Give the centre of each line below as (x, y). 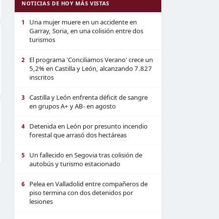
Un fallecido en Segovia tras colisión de (86, 155)
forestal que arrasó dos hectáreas (78, 135)
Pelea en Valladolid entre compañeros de (88, 184)
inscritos (42, 77)
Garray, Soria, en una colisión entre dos (86, 31)
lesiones (41, 201)
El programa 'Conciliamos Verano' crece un (91, 60)
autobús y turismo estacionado (75, 164)
